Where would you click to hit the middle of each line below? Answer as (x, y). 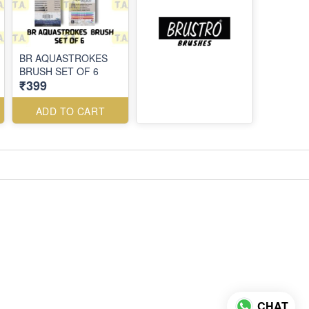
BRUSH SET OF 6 (59, 71)
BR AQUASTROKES (63, 58)
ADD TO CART (70, 111)
